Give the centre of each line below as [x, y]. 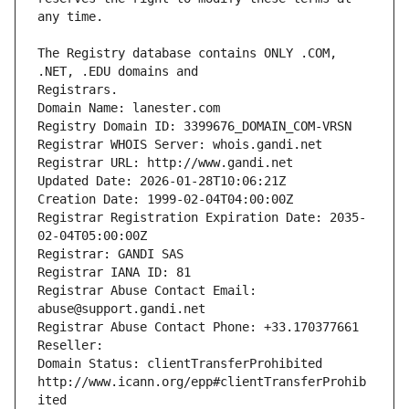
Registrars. [78, 90]
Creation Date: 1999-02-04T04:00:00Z [165, 199]
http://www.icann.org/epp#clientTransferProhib [202, 382]
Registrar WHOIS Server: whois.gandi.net [180, 145]
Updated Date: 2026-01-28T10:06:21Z [162, 181]
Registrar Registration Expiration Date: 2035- [202, 218]
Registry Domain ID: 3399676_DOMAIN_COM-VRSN [194, 126]
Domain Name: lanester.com [129, 108]
